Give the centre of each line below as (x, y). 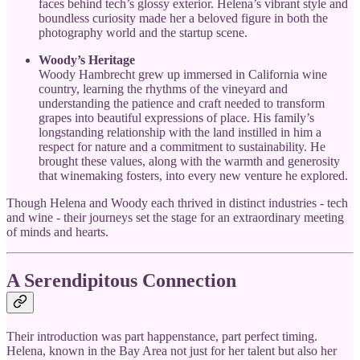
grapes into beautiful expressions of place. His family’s (176, 118)
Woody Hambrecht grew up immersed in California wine (183, 75)
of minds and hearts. (57, 232)
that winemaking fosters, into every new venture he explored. (193, 176)
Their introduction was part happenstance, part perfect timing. (162, 337)
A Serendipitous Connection (121, 281)
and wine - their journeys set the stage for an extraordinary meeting (175, 218)
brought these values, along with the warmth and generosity (189, 162)
